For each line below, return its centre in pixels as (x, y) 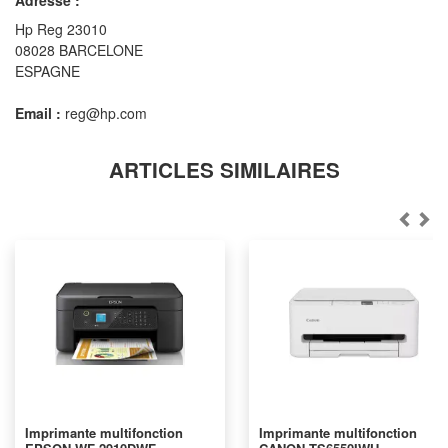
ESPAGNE (47, 70)
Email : (38, 112)
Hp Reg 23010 (61, 28)
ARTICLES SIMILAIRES (224, 169)
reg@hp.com (104, 112)
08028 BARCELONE (79, 49)
